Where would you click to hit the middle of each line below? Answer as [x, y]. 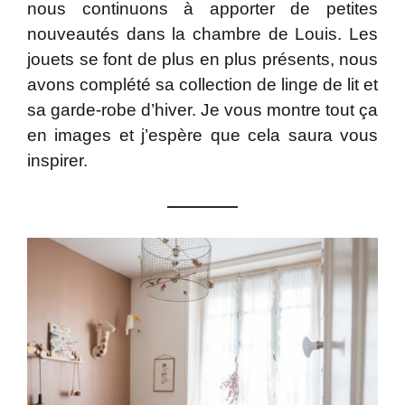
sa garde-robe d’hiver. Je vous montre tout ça [202, 109]
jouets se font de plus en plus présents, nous [202, 59]
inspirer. [57, 160]
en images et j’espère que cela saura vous [202, 135]
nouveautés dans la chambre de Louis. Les [202, 33]
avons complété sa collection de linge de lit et [202, 84]
